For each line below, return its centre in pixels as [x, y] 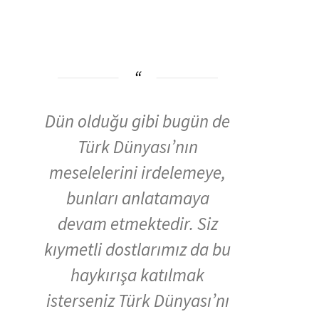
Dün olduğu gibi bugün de [137, 121]
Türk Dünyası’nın [137, 147]
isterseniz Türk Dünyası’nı [137, 301]
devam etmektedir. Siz [137, 224]
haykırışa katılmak [137, 275]
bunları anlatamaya [137, 198]
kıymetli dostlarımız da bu [137, 250]
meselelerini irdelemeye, [137, 173]
